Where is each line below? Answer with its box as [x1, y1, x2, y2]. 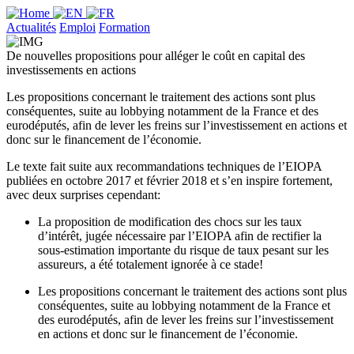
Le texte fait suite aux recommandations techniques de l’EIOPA [6, 160, 322, 173]
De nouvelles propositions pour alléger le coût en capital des [6, 49, 305, 62]
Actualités [6, 21, 56, 34]
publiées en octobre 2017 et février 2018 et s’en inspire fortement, [6, 174, 333, 187]
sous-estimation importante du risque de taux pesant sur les [38, 243, 329, 257]
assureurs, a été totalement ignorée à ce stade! [38, 258, 263, 271]
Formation [99, 21, 150, 34]
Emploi [59, 21, 96, 34]
